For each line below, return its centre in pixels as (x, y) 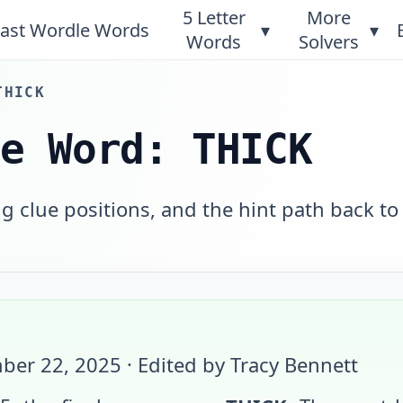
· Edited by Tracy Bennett (240, 364)
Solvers (329, 42)
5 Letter (214, 18)
